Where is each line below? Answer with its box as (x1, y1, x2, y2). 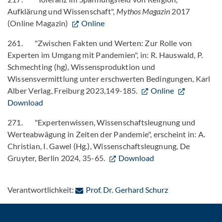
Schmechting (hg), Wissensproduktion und (7, 62, 156, 71)
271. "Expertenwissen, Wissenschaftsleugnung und (7, 117, 196, 127)
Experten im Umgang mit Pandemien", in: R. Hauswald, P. (7, 50, 203, 59)
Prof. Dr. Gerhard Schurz (86, 185, 168, 194)
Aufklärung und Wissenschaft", (7, 6, 116, 16)
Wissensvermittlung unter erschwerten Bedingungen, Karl (7, 74, 211, 83)
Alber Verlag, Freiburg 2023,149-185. (7, 86, 140, 95)
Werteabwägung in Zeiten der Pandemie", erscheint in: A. (7, 129, 206, 139)
